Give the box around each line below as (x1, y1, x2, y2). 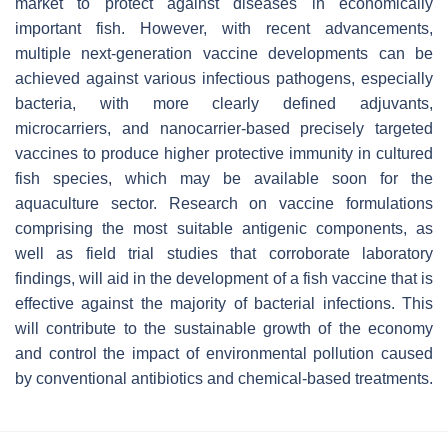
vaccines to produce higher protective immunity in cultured (15, 144, 433, 162)
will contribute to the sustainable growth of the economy (15, 319, 433, 337)
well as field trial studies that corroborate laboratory (15, 244, 433, 262)
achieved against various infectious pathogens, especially (15, 69, 433, 87)
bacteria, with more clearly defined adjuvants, (15, 94, 433, 112)
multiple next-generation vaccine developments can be (15, 44, 433, 62)
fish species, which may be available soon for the (15, 169, 433, 187)
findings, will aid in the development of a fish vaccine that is (15, 269, 433, 287)
